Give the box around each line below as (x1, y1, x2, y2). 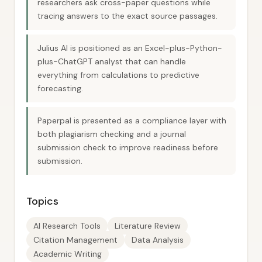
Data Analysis (132, 235, 184, 245)
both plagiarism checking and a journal (37, 129, 186, 139)
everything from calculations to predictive (37, 70, 199, 80)
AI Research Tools (33, 220, 101, 231)
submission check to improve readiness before (37, 142, 218, 153)
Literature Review (115, 220, 181, 231)
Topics (26, 194, 58, 208)
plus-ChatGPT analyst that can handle (37, 56, 186, 67)
